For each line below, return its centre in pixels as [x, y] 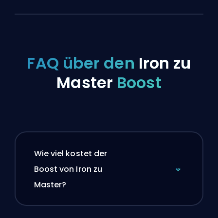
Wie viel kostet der [71, 153]
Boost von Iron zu [68, 169]
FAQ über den [83, 63]
